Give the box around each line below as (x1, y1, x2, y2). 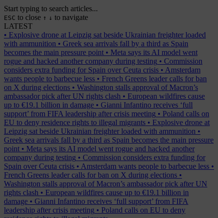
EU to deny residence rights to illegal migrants (4, 118, 145, 127)
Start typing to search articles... (4, 4, 98, 13)
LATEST (4, 22, 33, 31)
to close (18, 13, 41, 22)
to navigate (54, 13, 88, 22)
